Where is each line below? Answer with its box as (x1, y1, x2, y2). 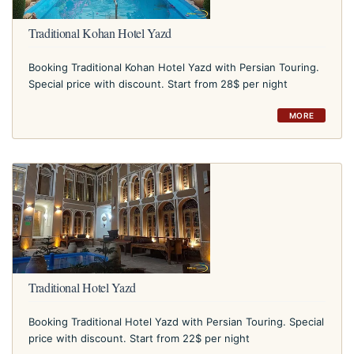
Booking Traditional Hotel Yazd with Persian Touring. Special (28, 315, 324, 329)
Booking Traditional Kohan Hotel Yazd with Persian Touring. (28, 61, 319, 74)
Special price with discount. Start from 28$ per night (28, 77, 288, 91)
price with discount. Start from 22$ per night (28, 332, 250, 345)
